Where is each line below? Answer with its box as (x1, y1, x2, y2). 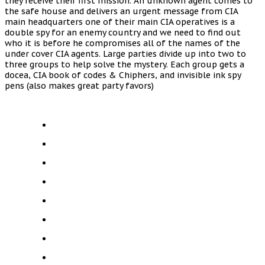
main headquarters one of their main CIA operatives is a (5, 16, 235, 27)
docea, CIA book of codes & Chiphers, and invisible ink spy (5, 69, 241, 80)
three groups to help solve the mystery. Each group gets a (5, 59, 244, 70)
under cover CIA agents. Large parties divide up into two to (5, 48, 246, 59)
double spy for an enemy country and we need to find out (5, 27, 241, 38)
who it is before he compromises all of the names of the (5, 37, 240, 49)
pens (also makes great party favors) (5, 80, 154, 91)
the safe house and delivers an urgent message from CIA (5, 5, 238, 17)
